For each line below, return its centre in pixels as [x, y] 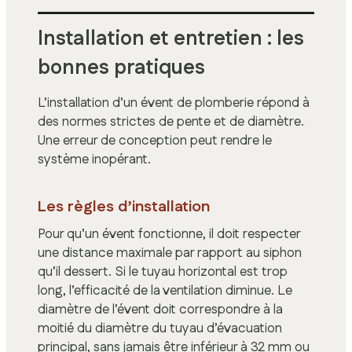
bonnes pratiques [121, 68]
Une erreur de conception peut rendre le [155, 140]
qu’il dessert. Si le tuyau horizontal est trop [163, 271]
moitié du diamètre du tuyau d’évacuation [160, 328]
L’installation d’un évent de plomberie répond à [174, 103]
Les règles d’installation [124, 206]
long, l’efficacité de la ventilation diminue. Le [165, 290]
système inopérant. [94, 159]
